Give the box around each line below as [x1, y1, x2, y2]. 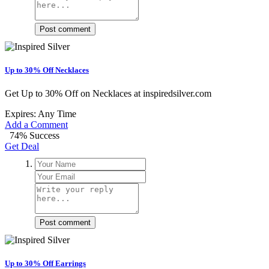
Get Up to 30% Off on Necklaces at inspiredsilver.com [5, 88, 211, 99]
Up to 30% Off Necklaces [5, 65, 89, 75]
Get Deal [5, 141, 39, 152]
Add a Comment [5, 119, 68, 130]
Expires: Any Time [5, 109, 76, 119]
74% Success [10, 130, 59, 141]
